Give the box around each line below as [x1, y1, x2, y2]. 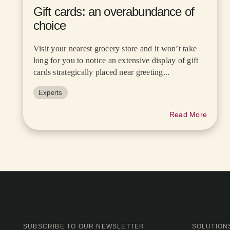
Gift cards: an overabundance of [33, 4, 194, 18]
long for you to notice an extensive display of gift [33, 55, 199, 65]
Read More [169, 110, 207, 119]
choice [33, 18, 66, 32]
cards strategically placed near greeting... [33, 67, 170, 76]
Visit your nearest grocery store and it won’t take [33, 44, 197, 53]
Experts [39, 88, 63, 97]
